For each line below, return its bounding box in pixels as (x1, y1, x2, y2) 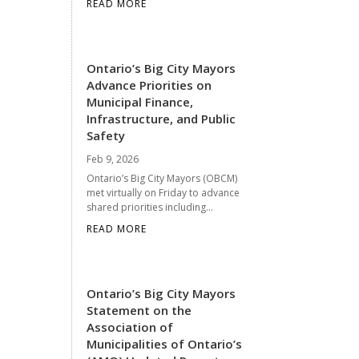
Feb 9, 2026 (87, 151, 139, 166)
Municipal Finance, (87, 93, 194, 110)
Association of (87, 318, 174, 335)
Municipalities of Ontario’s (87, 335, 243, 352)
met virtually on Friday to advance (87, 185, 240, 200)
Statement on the (87, 301, 192, 318)
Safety (87, 127, 126, 143)
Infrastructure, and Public (87, 110, 236, 127)
